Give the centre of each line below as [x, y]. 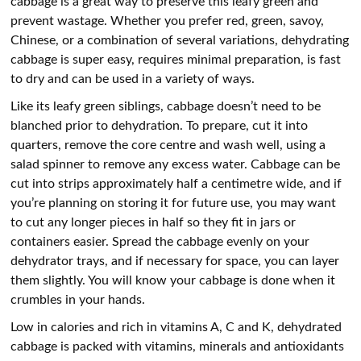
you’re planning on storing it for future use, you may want [174, 202]
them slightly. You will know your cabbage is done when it [173, 280]
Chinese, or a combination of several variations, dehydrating [180, 39]
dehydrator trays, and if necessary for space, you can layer [175, 260]
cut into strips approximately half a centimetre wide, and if [176, 183]
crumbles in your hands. [80, 299]
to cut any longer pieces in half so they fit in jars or [154, 222]
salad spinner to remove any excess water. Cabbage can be [176, 164]
